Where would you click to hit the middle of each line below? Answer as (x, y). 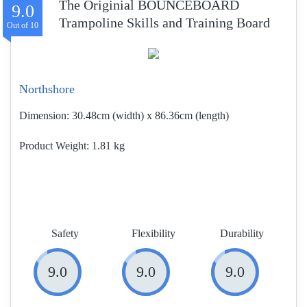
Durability (242, 233)
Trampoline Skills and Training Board (164, 23)
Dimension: (44, 115)
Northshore (47, 89)
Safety (65, 233)
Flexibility (153, 233)
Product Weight (53, 146)
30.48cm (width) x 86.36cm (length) (150, 115)
